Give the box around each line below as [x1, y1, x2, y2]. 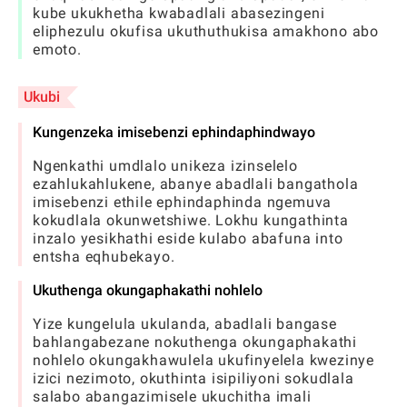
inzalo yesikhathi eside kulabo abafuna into [33, 230, 343, 247]
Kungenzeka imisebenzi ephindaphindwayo [33, 124, 315, 141]
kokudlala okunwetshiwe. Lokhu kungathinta [33, 212, 349, 229]
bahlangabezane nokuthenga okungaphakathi [33, 333, 357, 351]
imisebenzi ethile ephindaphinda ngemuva [33, 194, 333, 211]
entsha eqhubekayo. [33, 248, 175, 265]
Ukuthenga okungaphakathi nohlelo [33, 282, 263, 299]
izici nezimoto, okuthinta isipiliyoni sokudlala [33, 370, 354, 387]
